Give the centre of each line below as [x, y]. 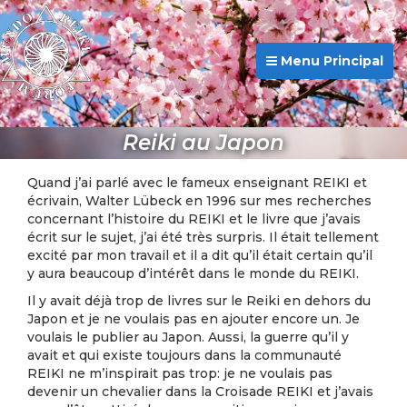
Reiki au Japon [203, 143]
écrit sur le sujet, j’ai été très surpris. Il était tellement [203, 237]
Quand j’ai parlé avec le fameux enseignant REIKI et [197, 183]
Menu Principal [330, 61]
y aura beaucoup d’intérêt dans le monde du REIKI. [193, 273]
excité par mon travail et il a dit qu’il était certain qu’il [200, 255]
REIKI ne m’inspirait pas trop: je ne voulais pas [180, 373]
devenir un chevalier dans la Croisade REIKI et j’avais [200, 392]
